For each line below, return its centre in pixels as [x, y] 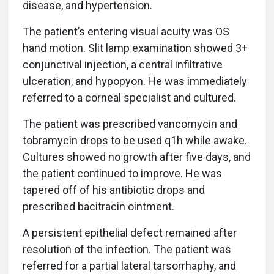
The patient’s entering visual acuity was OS [126, 32]
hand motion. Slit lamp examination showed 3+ [135, 48]
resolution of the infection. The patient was [127, 250]
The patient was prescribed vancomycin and [130, 124]
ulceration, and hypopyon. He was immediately [135, 81]
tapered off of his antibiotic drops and [114, 190]
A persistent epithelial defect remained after [130, 233]
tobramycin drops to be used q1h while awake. [135, 141]
